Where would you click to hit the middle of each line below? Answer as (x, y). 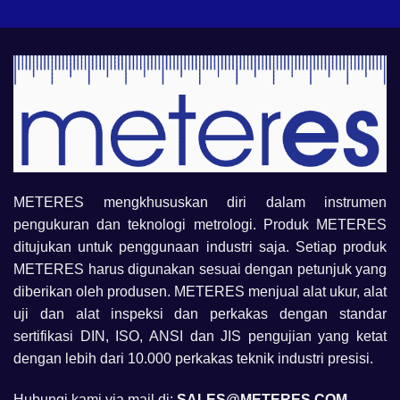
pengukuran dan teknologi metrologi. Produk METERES (200, 225)
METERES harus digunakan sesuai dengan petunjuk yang (200, 270)
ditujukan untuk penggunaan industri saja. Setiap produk (200, 247)
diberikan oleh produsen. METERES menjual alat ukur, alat (200, 292)
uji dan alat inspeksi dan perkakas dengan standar (200, 314)
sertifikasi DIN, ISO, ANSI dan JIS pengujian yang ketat (200, 337)
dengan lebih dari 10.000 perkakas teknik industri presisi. (193, 359)
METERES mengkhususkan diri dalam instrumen (200, 203)
